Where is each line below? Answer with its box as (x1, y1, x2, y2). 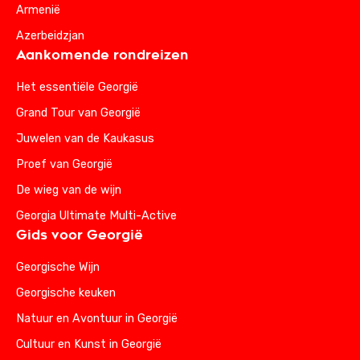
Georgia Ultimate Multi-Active (16, 208, 177, 223)
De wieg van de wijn (16, 182, 121, 197)
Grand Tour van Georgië (16, 105, 141, 120)
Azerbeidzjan (16, 28, 84, 43)
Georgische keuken (16, 285, 116, 300)
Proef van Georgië (16, 157, 112, 171)
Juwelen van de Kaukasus (16, 131, 154, 145)
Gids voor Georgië (16, 226, 143, 243)
